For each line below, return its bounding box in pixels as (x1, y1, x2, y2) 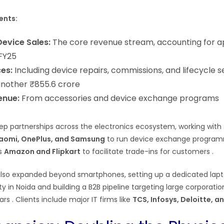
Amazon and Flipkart (4, 146, 80, 156)
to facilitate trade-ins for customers (80, 146, 212, 156)
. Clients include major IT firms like (12, 194, 132, 204)
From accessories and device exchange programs (19, 92, 219, 104)
